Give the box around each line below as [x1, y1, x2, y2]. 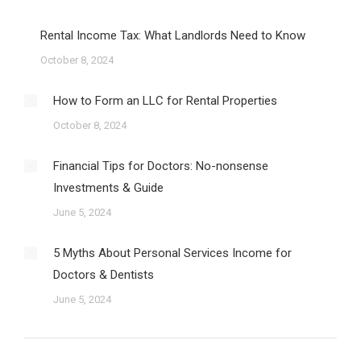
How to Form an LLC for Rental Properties [53, 93, 277, 108]
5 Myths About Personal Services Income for [53, 246, 292, 260]
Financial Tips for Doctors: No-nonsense [53, 159, 268, 173]
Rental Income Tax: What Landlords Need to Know [40, 28, 305, 43]
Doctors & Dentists [53, 268, 154, 282]
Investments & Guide [53, 180, 164, 195]
